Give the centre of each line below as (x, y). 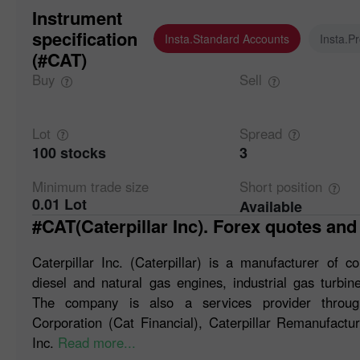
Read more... (97, 342)
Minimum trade (79, 187)
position (299, 187)
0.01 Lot (59, 205)
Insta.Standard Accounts (227, 39)
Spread (260, 133)
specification (85, 39)
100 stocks (69, 153)
